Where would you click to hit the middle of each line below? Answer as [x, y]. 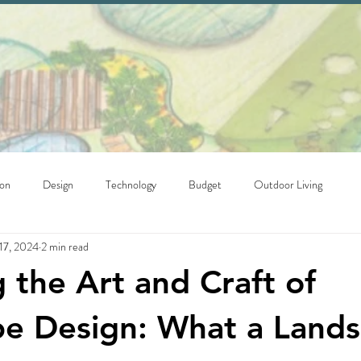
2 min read [65, 246]
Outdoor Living [288, 184]
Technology [131, 184]
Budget [205, 184]
